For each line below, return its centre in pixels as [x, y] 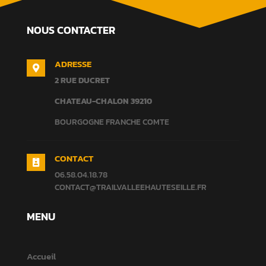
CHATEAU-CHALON [91, 102]
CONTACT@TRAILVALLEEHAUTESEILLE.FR [130, 188]
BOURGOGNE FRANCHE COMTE [112, 122]
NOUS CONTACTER [71, 30]
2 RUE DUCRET [82, 81]
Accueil [41, 256]
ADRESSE [73, 64]
